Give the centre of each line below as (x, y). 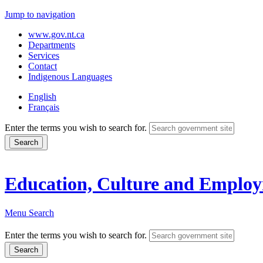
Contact (43, 66)
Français (44, 107)
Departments (52, 45)
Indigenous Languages (70, 77)
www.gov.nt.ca (56, 34)
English (42, 97)
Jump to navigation (40, 14)
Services (44, 55)
